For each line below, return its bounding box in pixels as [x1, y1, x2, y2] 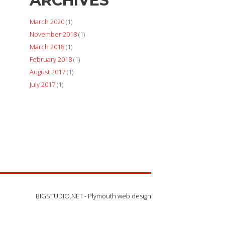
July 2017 [30, 80, 56, 89]
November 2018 [30, 30, 77, 39]
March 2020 [30, 17, 65, 26]
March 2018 [30, 42, 65, 51]
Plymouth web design [88, 191, 151, 201]
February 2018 [30, 55, 72, 64]
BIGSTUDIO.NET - [36, 191, 88, 201]
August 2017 [30, 67, 66, 76]
